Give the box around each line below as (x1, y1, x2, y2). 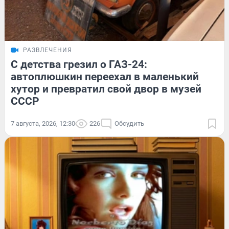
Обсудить (114, 120, 144, 128)
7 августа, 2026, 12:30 (11, 120, 75, 128)
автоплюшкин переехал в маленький (11, 71, 199, 83)
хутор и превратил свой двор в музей (11, 83, 201, 96)
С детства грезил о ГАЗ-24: (11, 58, 147, 71)
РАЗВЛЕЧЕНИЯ (23, 47, 72, 54)
